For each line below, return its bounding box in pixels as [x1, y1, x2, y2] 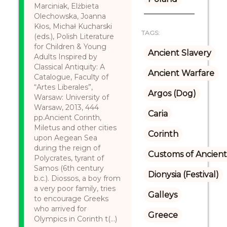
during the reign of [34, 143, 101, 153]
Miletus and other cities [34, 123, 117, 132]
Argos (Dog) [147, 89, 196, 98]
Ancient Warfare [147, 68, 214, 78]
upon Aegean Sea [34, 133, 98, 142]
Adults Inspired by [34, 52, 98, 61]
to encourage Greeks [34, 194, 109, 203]
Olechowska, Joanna [34, 12, 106, 21]
